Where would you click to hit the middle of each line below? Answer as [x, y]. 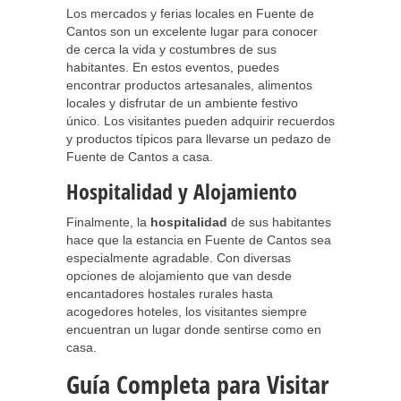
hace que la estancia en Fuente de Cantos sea [199, 240]
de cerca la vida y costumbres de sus [171, 49]
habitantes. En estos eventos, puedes [173, 67]
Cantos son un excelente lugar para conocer [192, 31]
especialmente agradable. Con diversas [179, 258]
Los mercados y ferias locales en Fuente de [190, 13]
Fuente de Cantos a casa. [140, 157]
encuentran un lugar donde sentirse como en [194, 329]
